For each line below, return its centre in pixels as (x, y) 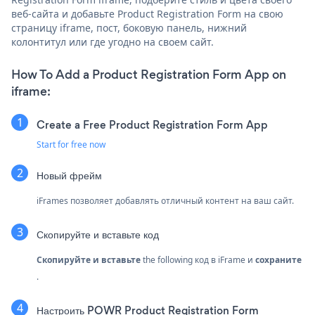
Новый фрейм (69, 175)
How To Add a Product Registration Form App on (149, 74)
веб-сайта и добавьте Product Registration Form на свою (147, 13)
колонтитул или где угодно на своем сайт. (112, 41)
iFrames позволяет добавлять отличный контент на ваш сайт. (165, 200)
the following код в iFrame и (198, 259)
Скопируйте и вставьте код (98, 234)
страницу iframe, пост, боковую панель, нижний (129, 27)
